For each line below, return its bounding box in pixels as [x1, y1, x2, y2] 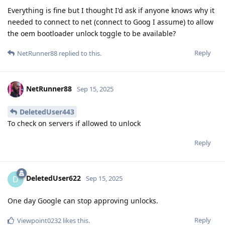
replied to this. [57, 48, 101, 58]
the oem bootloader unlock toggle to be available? [8, 28, 176, 38]
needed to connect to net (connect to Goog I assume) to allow [8, 17, 213, 27]
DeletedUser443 [20, 106, 74, 117]
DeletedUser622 [26, 173, 81, 183]
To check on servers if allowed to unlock [8, 118, 141, 128]
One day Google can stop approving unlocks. [8, 195, 158, 205]
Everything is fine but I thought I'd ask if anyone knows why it [8, 5, 214, 15]
